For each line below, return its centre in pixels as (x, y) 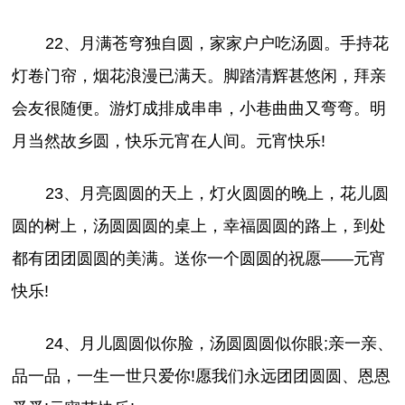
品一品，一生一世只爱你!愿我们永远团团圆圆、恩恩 (202, 377)
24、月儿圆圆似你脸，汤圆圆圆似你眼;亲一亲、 (219, 344)
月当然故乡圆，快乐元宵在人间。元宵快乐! (169, 141)
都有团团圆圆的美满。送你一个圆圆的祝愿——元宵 (199, 259)
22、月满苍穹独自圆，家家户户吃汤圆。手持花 (217, 43)
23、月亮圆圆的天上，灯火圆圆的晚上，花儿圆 (217, 194)
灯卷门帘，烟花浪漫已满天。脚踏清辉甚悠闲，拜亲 (199, 75)
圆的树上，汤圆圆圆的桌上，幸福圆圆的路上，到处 (199, 226)
